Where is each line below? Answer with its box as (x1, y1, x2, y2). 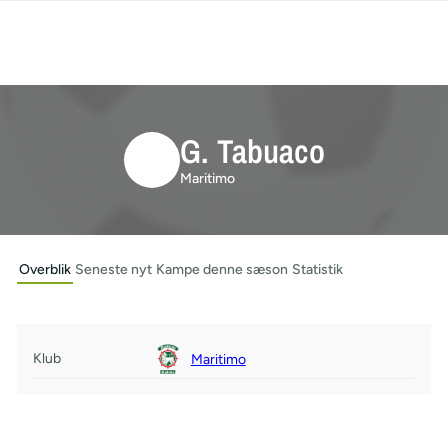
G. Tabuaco (179, 128, 325, 173)
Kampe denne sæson (155, 261, 288, 278)
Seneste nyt (74, 261, 152, 278)
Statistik (291, 261, 343, 278)
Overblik (18, 261, 71, 278)
